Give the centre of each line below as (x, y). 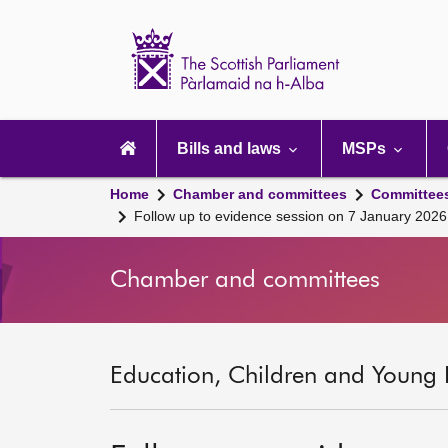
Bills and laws (231, 148)
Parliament (407, 48)
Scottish (397, 32)
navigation (136, 142)
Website (398, 64)
